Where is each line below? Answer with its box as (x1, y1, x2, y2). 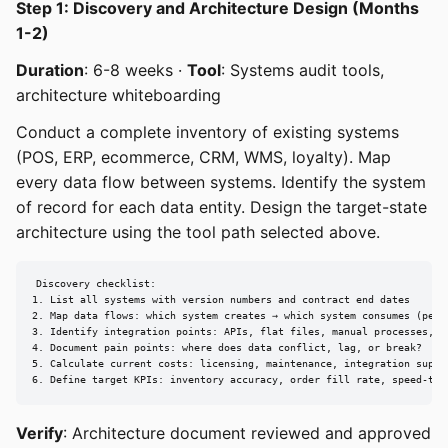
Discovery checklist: (35, 278, 156, 290)
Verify (16, 422, 63, 443)
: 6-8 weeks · (84, 59, 187, 80)
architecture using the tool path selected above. (16, 221, 380, 242)
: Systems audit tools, (221, 59, 384, 80)
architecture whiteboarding (16, 84, 221, 105)
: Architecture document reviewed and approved (63, 422, 431, 443)
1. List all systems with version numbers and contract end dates (32, 294, 410, 306)
